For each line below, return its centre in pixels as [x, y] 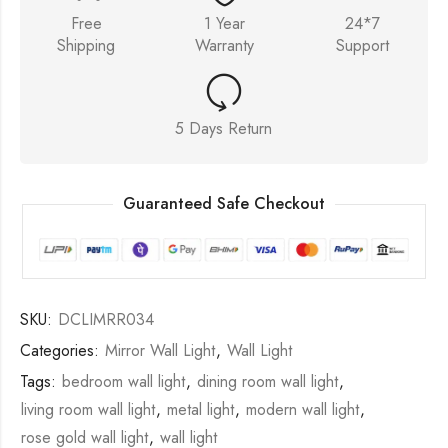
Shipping [86, 45]
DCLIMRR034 [106, 320]
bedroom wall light [123, 382]
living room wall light [88, 410]
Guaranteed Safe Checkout [224, 204]
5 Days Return [224, 128]
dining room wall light [267, 382]
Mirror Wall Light [160, 351]
